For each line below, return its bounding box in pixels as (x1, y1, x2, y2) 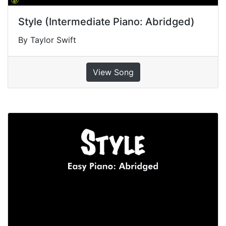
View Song (92, 67, 134, 78)
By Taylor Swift (18, 35, 76, 45)
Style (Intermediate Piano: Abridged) (18, 16, 195, 28)
